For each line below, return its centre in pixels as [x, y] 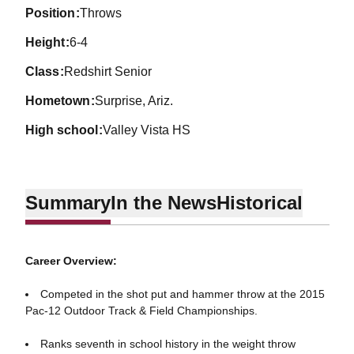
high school [66, 130]
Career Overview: [71, 261]
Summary [68, 202]
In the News [163, 202]
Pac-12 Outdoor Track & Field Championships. [141, 311]
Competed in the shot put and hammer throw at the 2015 [182, 294]
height [49, 42]
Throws [101, 13]
